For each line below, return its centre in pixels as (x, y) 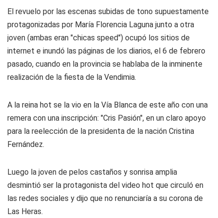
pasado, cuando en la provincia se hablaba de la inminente (105, 64)
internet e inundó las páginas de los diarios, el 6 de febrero (106, 51)
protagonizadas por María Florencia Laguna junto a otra (101, 25)
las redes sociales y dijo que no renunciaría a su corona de (105, 198)
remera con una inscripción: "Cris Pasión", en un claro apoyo (107, 118)
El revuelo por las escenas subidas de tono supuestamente (108, 11)
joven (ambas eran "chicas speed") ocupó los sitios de (99, 38)
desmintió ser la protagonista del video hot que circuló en (105, 185)
